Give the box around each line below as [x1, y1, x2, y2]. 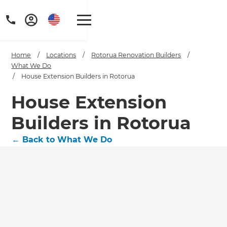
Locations [46, 51, 77, 59]
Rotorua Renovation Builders [91, 51, 181, 59]
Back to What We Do [22, 135, 112, 145]
